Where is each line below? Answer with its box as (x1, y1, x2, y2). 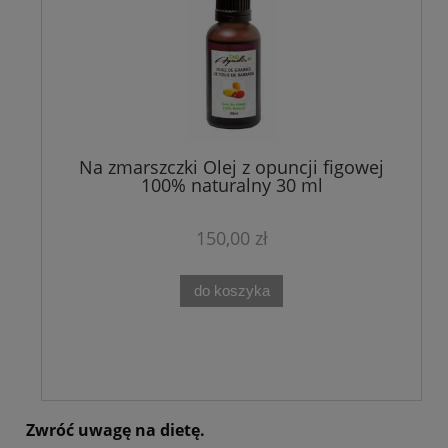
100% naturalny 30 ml (140, 173, 323, 198)
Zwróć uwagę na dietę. (26, 419, 205, 442)
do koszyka (193, 282, 270, 300)
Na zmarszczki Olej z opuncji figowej (79, 155, 384, 180)
